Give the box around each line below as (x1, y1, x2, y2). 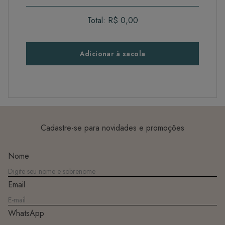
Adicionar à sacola (79, 48, 146, 59)
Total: (87, 14, 105, 26)
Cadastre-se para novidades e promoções (41, 122, 184, 134)
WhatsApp (8, 207, 44, 219)
